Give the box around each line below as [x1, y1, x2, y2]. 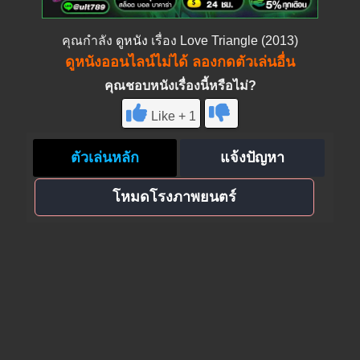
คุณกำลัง [62, 33, 116, 47]
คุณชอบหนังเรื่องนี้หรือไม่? [104, 78, 256, 92]
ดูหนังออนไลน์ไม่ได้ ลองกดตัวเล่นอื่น [65, 53, 295, 70]
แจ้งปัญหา [219, 149, 284, 166]
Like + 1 [151, 108, 196, 123]
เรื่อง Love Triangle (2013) [148, 33, 298, 47]
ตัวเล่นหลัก [70, 149, 139, 166]
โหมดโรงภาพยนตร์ [112, 189, 236, 206]
